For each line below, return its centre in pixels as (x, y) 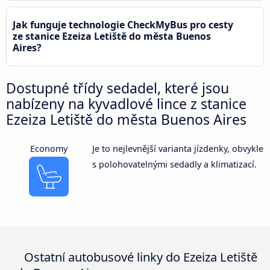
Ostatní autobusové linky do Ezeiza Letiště (140, 256)
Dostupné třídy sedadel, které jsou (118, 88)
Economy (49, 148)
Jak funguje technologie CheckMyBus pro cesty (123, 24)
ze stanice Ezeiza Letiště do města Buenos (112, 36)
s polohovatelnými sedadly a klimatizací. (174, 164)
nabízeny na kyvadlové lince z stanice (126, 103)
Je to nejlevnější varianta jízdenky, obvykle (177, 148)
